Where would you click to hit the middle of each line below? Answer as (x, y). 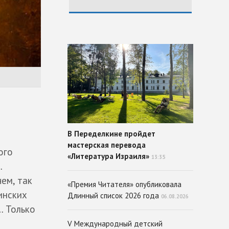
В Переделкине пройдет (111, 134)
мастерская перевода (107, 145)
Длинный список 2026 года (113, 196)
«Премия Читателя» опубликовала (124, 184)
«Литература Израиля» (108, 156)
